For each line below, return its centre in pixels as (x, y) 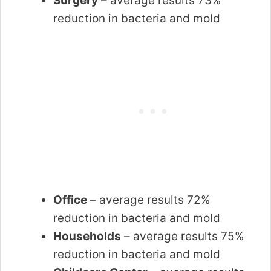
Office (70, 200)
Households (87, 236)
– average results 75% (182, 236)
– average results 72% (149, 200)
